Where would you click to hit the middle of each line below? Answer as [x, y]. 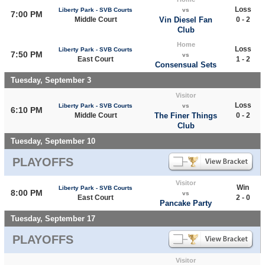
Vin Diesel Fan [186, 20]
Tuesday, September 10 [53, 141]
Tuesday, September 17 [53, 218]
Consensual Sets [186, 64]
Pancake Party [186, 203]
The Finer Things [186, 115]
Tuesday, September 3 [51, 80]
